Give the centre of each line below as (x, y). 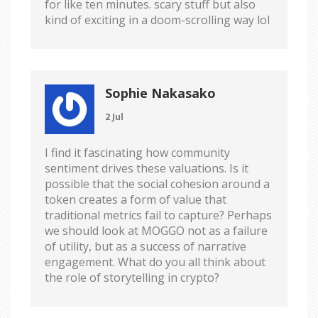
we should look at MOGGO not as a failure (156, 230)
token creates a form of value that (136, 199)
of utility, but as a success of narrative (146, 246)
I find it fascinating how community (137, 152)
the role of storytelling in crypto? (132, 277)
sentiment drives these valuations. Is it (147, 168)
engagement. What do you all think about (155, 262)
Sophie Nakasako (160, 93)
